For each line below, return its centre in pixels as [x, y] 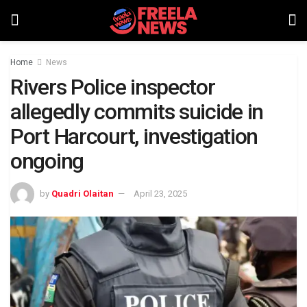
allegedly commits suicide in [137, 112]
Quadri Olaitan [83, 193]
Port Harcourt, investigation [134, 136]
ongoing [47, 161]
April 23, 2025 [160, 193]
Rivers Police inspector [113, 87]
